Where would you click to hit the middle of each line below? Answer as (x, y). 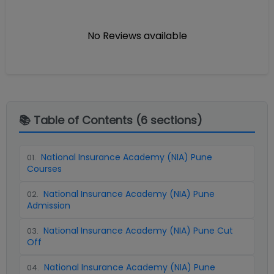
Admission (49, 206)
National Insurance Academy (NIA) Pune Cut (138, 231)
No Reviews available (137, 36)
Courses (44, 169)
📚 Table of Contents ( (80, 120)
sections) (175, 120)
